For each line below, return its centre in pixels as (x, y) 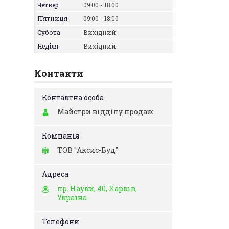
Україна (72, 198)
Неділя (48, 46)
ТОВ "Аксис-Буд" (88, 150)
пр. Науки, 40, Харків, (97, 188)
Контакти (59, 73)
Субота (49, 32)
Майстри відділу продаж (105, 112)
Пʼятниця (52, 18)
